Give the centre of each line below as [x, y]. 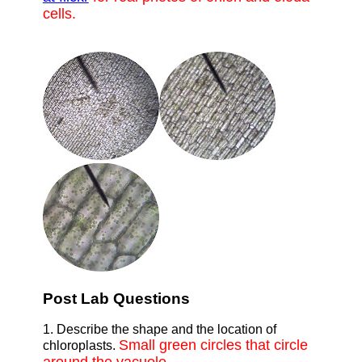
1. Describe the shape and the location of [159, 330]
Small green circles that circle [213, 345]
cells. [59, 14]
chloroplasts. [80, 346]
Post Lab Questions [116, 298]
